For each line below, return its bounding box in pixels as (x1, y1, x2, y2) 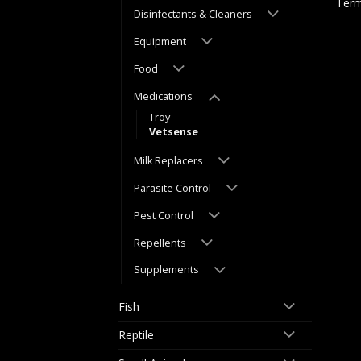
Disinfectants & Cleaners (134, 6, 252, 21)
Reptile (118, 326, 154, 342)
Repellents (134, 235, 186, 250)
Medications (134, 89, 193, 103)
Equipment (134, 34, 186, 48)
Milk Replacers (134, 153, 203, 168)
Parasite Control (134, 180, 211, 195)
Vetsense (149, 125, 198, 139)
